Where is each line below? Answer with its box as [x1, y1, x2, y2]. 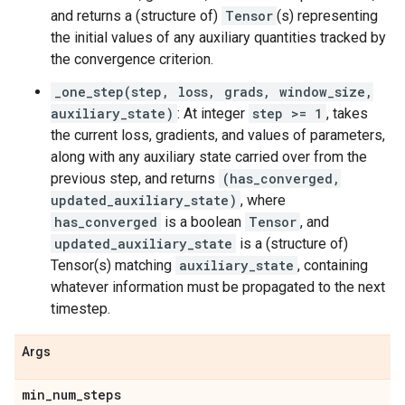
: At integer [177, 105, 249, 122]
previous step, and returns [51, 170, 219, 187]
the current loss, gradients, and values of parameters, [51, 127, 385, 144]
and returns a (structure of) [51, 7, 221, 24]
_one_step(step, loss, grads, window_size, [54, 83, 373, 100]
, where [240, 192, 286, 209]
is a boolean [161, 213, 245, 231]
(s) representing [277, 7, 378, 24]
